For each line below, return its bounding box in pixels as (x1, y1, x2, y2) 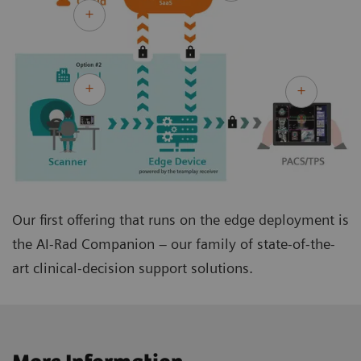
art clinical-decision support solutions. (12, 259, 253, 277)
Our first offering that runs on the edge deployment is (12, 211, 349, 229)
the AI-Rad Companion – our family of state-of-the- (12, 235, 335, 253)
